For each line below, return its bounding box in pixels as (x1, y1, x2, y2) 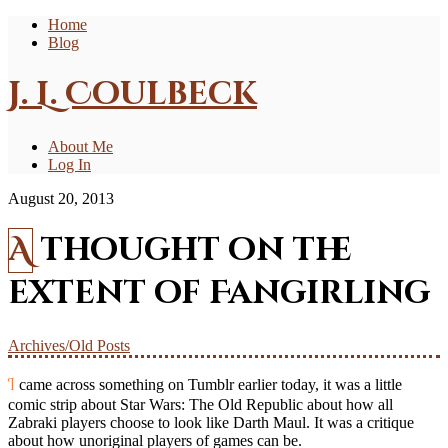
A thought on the (9, 229, 32, 273)
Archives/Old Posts (8, 336, 130, 354)
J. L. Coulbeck (8, 73, 257, 117)
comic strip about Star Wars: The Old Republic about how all (8, 395, 393, 413)
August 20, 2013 (8, 189, 114, 207)
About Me (48, 137, 113, 155)
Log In (48, 155, 91, 173)
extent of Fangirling (8, 272, 431, 316)
